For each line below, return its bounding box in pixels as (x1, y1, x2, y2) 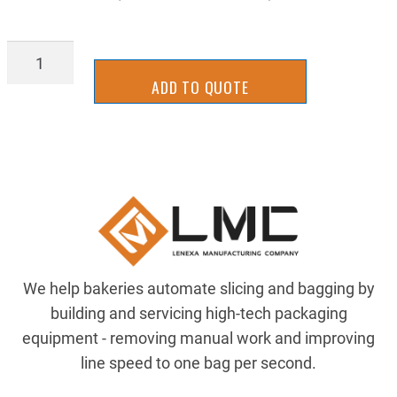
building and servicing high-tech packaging (50, 302, 347, 324)
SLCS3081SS (6, 42, 100, 64)
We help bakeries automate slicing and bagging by (22, 277, 375, 300)
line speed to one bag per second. (81, 352, 316, 374)
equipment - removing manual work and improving (22, 327, 375, 349)
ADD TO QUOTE (151, 75, 249, 99)
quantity (6, 66, 64, 89)
